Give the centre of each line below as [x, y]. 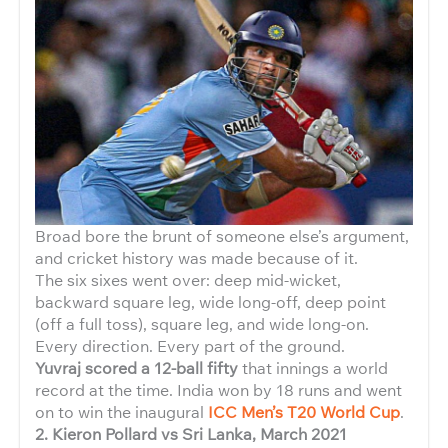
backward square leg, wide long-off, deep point [210, 301]
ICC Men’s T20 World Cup [304, 411]
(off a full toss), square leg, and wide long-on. [202, 323]
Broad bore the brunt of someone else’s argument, [222, 235]
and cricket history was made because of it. [196, 257]
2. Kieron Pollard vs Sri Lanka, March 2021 [191, 433]
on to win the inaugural [121, 411]
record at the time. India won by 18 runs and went [218, 389]
